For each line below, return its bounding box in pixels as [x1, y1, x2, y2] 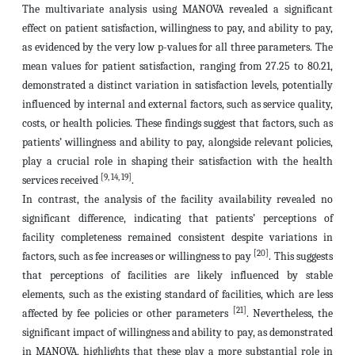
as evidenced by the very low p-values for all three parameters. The [22, 40, 333, 54]
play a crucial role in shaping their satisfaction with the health [22, 155, 333, 168]
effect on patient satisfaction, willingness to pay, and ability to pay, [22, 21, 333, 35]
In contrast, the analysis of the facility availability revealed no [22, 193, 333, 206]
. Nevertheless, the [246, 307, 334, 320]
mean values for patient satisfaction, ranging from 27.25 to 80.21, [22, 59, 333, 73]
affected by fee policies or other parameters [22, 307, 233, 320]
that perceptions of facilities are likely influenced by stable [22, 269, 333, 282]
